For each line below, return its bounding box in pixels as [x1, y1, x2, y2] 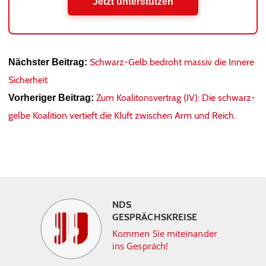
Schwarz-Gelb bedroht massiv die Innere [90, 56, 254, 68]
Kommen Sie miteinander [112, 227, 217, 239]
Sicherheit [8, 74, 47, 85]
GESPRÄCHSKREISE [112, 211, 198, 223]
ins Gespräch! [112, 240, 169, 252]
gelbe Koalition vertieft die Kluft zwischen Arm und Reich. [8, 110, 236, 121]
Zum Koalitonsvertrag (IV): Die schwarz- [96, 92, 255, 103]
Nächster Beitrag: [8, 57, 87, 67]
